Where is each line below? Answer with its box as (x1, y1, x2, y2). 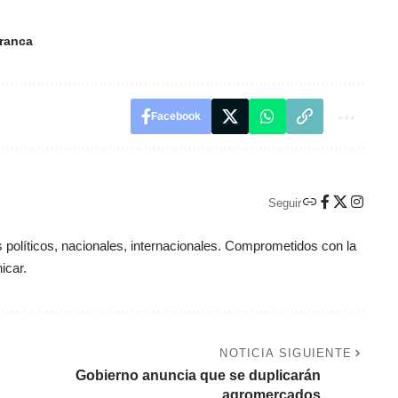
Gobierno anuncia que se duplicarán (75, 368, 321, 384)
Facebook (150, 110, 201, 123)
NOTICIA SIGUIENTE (219, 346, 353, 361)
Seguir (267, 195, 301, 210)
